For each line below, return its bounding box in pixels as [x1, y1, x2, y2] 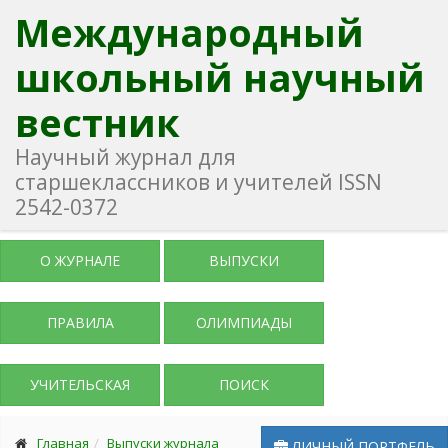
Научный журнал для [15, 143, 236, 171]
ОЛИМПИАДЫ [196, 313, 292, 332]
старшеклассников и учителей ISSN [15, 168, 382, 196]
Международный [15, 6, 364, 58]
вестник [15, 96, 180, 148]
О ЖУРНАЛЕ [40, 251, 120, 270]
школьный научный [15, 51, 425, 103]
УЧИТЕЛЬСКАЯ [30, 375, 130, 394]
